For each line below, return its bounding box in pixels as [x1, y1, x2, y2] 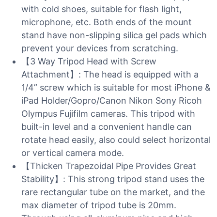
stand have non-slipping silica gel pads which [21, 30, 207, 40]
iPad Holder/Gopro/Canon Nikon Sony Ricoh [21, 95, 202, 106]
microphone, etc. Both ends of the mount [21, 17, 192, 27]
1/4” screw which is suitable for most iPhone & [21, 82, 211, 93]
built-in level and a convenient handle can [21, 122, 192, 132]
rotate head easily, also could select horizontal [21, 135, 211, 145]
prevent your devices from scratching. [21, 43, 178, 53]
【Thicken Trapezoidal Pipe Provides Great [21, 161, 196, 171]
